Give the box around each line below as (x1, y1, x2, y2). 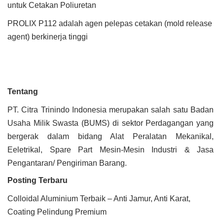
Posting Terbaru (7, 176, 68, 184)
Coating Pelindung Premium (7, 208, 107, 216)
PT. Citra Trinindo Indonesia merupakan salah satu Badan (7, 106, 214, 114)
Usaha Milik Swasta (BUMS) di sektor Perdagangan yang (7, 119, 214, 127)
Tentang (7, 87, 38, 96)
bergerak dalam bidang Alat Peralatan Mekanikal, (7, 132, 214, 141)
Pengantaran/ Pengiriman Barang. (7, 159, 127, 167)
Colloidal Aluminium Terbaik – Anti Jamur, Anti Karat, (7, 194, 190, 203)
